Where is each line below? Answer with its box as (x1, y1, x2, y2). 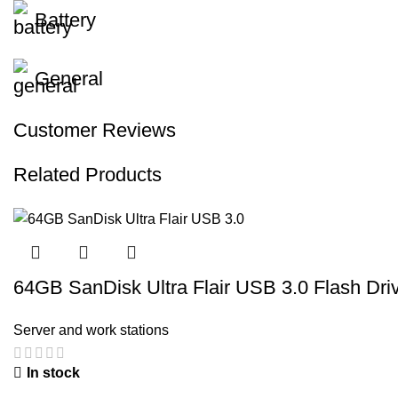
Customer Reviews (13, 119, 176, 142)
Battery (35, 9, 96, 32)
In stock (27, 364, 80, 380)
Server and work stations (13, 322, 169, 338)
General (35, 68, 103, 91)
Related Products (13, 163, 162, 187)
